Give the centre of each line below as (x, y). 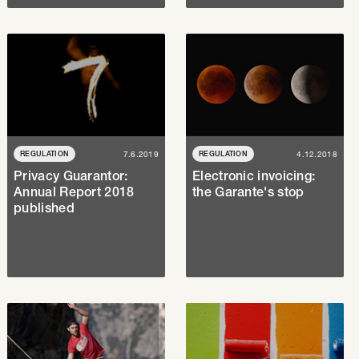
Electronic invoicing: (254, 176)
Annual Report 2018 (74, 192)
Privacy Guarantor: (71, 176)
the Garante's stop (248, 192)
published (44, 208)
